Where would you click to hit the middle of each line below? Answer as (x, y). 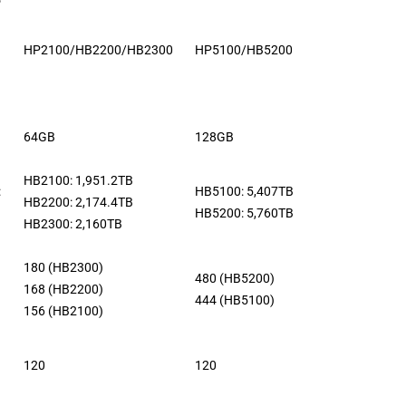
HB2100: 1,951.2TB (78, 180)
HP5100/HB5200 (244, 49)
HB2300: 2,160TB (73, 223)
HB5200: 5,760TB (244, 213)
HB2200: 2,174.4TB (78, 202)
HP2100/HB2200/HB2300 (98, 49)
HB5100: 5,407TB (244, 191)
